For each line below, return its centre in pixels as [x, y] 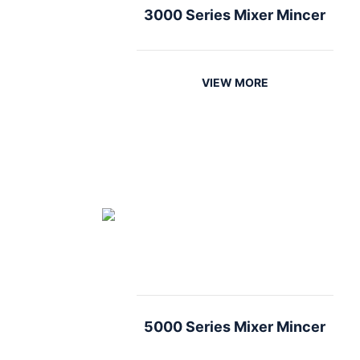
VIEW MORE [235, 82]
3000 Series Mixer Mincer [235, 15]
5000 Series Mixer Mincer [235, 327]
